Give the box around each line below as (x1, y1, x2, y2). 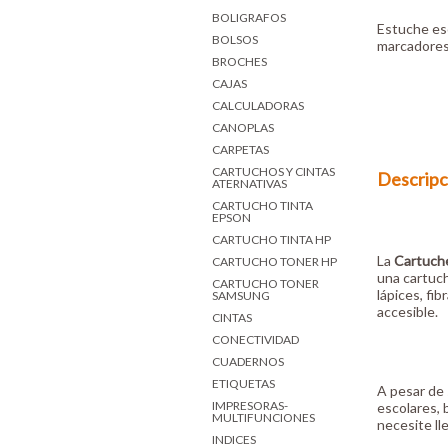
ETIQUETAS (212, 375, 275, 391)
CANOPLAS (212, 119, 274, 135)
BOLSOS (212, 31, 258, 47)
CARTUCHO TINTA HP (212, 231, 331, 247)
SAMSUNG (212, 287, 270, 303)
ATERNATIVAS (212, 175, 287, 191)
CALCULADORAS (212, 97, 304, 113)
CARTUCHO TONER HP (212, 253, 337, 269)
